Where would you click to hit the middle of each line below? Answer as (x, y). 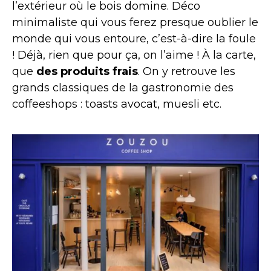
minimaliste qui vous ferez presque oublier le (135, 23)
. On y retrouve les (187, 72)
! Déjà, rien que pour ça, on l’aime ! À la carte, (134, 55)
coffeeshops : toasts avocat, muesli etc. (117, 104)
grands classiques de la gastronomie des (123, 88)
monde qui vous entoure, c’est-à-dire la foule (134, 39)
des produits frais (87, 72)
